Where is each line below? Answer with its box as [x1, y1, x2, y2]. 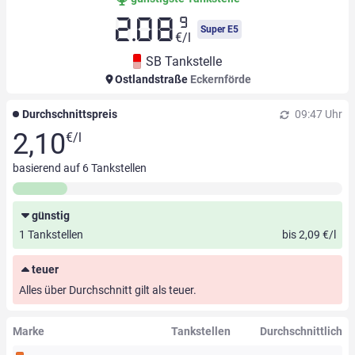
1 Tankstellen [19, 228, 83, 242]
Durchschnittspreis [22, 108, 117, 121]
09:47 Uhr [292, 108, 342, 121]
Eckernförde [189, 73, 251, 86]
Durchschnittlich [259, 325, 342, 338]
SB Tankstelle [146, 54, 222, 70]
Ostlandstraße [112, 73, 190, 86]
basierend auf [13, 162, 82, 175]
